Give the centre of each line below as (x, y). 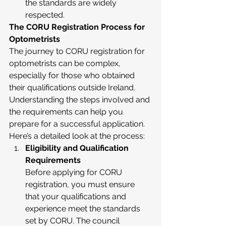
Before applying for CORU (75, 172)
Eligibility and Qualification (78, 148)
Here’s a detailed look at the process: (77, 136)
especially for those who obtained (73, 75)
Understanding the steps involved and (80, 100)
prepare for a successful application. (78, 124)
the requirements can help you (67, 112)
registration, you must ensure (81, 184)
